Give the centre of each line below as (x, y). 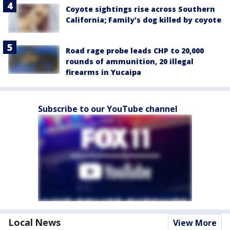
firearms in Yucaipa (103, 72)
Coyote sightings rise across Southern (140, 9)
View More (195, 223)
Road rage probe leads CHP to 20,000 (135, 50)
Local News (34, 222)
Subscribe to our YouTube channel (108, 109)
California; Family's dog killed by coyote (143, 20)
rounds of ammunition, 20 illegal (130, 61)
